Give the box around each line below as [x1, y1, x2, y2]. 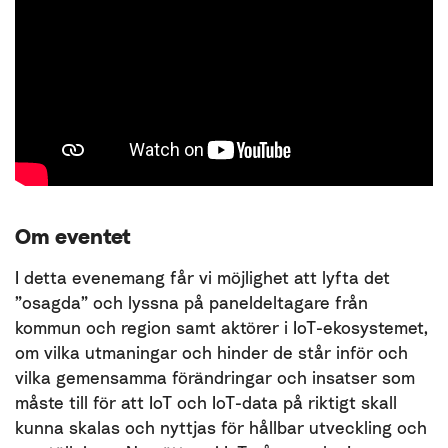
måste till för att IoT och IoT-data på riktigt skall [15, 392, 397, 413]
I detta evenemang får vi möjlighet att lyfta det [15, 267, 390, 288]
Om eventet [15, 224, 131, 249]
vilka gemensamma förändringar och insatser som [15, 367, 415, 388]
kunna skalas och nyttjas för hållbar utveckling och [15, 417, 427, 438]
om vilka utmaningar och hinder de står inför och [15, 342, 408, 363]
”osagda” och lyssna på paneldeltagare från [15, 292, 368, 313]
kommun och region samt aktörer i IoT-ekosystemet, [15, 317, 428, 338]
